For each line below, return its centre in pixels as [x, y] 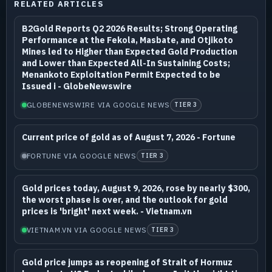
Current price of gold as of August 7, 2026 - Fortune [128, 137]
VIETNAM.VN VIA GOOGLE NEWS [87, 229]
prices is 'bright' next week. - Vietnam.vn [107, 211]
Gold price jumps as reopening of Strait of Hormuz [127, 262]
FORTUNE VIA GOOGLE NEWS [81, 155]
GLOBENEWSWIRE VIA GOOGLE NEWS [98, 104]
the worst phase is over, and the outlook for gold [124, 199]
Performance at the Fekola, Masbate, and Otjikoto [127, 40]
